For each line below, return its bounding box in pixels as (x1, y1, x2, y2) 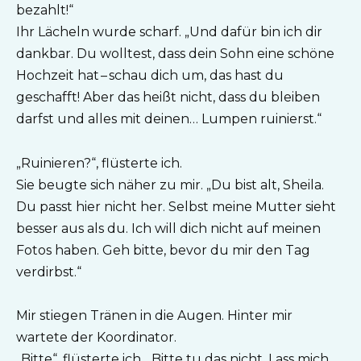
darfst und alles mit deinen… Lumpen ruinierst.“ (16, 111, 322, 127)
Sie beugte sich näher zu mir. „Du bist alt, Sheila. (16, 176, 324, 193)
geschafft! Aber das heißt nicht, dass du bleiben (16, 89, 320, 106)
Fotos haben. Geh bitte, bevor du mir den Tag (16, 242, 310, 258)
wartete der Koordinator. (16, 329, 176, 345)
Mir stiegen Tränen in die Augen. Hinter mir (16, 307, 293, 323)
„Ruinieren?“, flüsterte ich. (16, 155, 182, 171)
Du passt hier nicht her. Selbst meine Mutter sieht (16, 198, 336, 214)
